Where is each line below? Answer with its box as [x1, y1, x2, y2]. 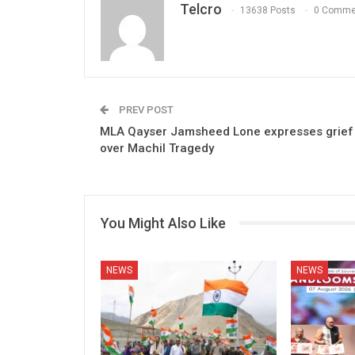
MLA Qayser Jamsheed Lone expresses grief [100, 124, 353, 139]
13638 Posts [240, 5, 296, 17]
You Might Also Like [101, 214, 226, 231]
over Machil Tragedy [100, 140, 214, 155]
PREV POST [116, 103, 174, 116]
